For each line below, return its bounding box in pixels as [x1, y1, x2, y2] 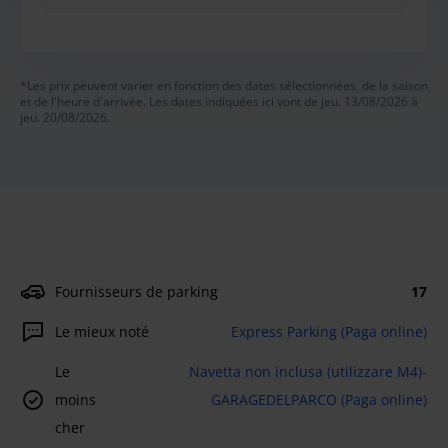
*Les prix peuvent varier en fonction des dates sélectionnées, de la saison [20, 77, 428, 94]
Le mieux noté [55, 322, 149, 341]
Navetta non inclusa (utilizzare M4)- [189, 362, 427, 381]
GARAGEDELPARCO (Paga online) [211, 390, 427, 409]
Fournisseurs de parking [55, 282, 218, 301]
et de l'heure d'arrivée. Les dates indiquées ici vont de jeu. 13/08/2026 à [20, 93, 418, 110]
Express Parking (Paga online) [231, 322, 427, 341]
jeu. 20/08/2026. [20, 109, 110, 126]
